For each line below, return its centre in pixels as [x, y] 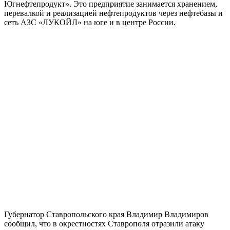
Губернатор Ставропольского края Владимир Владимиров [106, 214]
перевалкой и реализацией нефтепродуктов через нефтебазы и [113, 13]
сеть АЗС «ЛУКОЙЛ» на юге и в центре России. [90, 22]
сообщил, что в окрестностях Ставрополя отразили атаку [104, 223]
